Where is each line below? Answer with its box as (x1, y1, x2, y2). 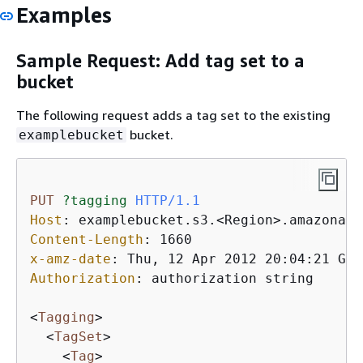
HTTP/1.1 (135, 193, 200, 209)
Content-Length (30, 232, 143, 248)
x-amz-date (30, 251, 111, 267)
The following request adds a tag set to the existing (16, 107, 331, 124)
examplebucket (19, 127, 124, 143)
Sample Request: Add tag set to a (16, 49, 305, 71)
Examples (16, 2, 112, 28)
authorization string (152, 271, 314, 287)
